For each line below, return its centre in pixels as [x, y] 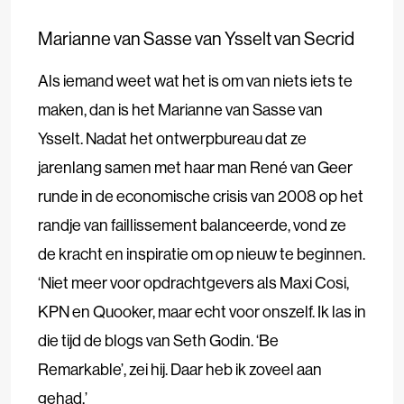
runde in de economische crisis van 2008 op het [201, 196]
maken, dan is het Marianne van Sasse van [180, 109]
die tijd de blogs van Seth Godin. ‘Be [158, 340]
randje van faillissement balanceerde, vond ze [192, 225]
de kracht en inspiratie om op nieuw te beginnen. [202, 253]
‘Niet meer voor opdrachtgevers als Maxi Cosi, [193, 282]
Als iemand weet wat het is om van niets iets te [195, 80]
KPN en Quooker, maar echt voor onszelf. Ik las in [202, 311]
